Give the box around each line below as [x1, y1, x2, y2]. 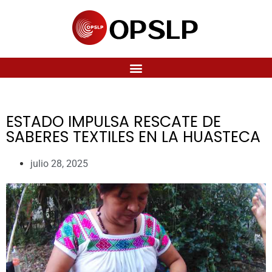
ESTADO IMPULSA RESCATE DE [6, 111, 221, 132]
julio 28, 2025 [30, 158, 88, 169]
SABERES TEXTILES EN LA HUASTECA [6, 126, 260, 148]
